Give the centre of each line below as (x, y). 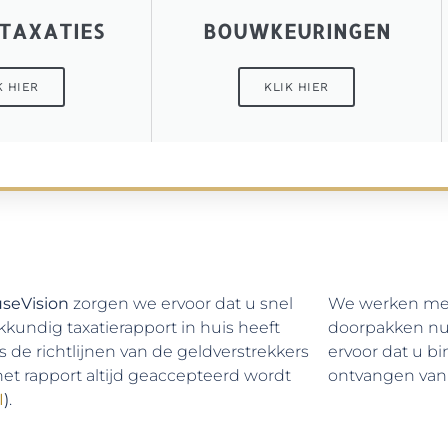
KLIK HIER (296, 87)
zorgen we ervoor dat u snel (181, 304)
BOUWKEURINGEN (296, 31)
